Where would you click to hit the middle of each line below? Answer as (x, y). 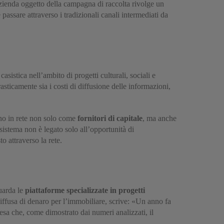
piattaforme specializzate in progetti (85, 190)
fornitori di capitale (110, 118)
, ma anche (159, 118)
